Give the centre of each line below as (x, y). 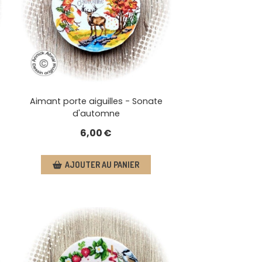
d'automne (96, 114)
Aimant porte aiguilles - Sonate (96, 101)
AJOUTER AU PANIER (102, 165)
